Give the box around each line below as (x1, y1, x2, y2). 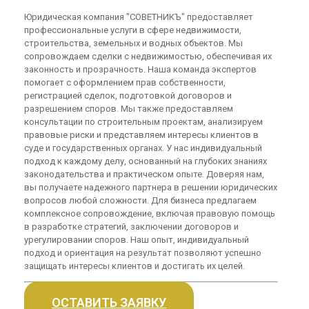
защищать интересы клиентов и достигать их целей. (24, 261, 246, 272)
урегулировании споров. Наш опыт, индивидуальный (24, 235, 250, 246)
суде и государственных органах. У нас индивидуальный (24, 143, 263, 154)
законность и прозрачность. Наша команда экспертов (24, 64, 257, 75)
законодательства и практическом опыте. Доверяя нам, (24, 169, 265, 180)
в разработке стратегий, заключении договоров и (24, 221, 239, 232)
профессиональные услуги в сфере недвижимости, (24, 25, 242, 36)
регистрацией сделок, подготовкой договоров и (24, 90, 232, 101)
